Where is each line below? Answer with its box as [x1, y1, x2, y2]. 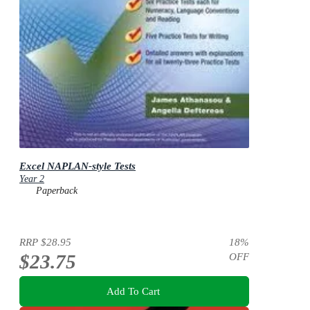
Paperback [36, 185, 77, 197]
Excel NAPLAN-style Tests [19, 160, 136, 172]
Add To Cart [106, 284, 160, 297]
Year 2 [19, 174, 44, 185]
